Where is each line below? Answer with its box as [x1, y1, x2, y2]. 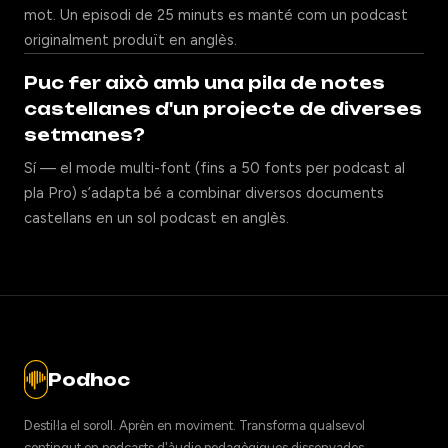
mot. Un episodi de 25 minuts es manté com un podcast [24, 6, 408, 24]
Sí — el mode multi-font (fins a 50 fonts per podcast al [24, 159, 405, 177]
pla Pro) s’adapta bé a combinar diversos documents [24, 184, 384, 202]
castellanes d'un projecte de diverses [24, 98, 422, 119]
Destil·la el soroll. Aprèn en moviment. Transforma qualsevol [24, 418, 365, 434]
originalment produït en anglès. [24, 31, 237, 49]
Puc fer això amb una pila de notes [24, 72, 385, 93]
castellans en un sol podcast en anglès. [24, 209, 289, 227]
